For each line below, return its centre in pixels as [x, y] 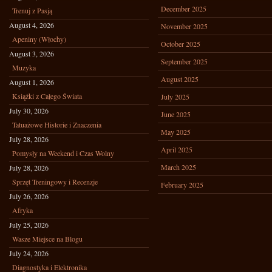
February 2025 [182, 185]
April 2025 [177, 149]
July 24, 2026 [29, 253]
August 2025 [180, 79]
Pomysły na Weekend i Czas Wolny [63, 153]
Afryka [22, 210]
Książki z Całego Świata [47, 96]
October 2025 [181, 44]
